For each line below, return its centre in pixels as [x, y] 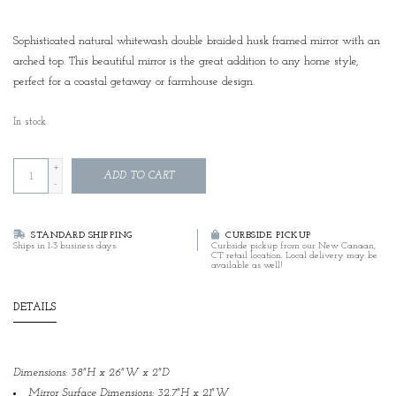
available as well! [247, 266]
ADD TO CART [139, 176]
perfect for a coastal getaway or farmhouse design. [134, 82]
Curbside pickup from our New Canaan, [293, 247]
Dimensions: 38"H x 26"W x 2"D [91, 373]
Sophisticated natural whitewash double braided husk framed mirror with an [197, 42]
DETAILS [35, 308]
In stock [30, 122]
